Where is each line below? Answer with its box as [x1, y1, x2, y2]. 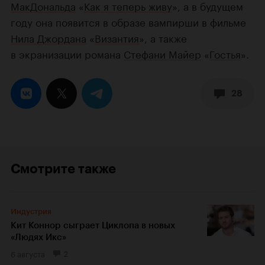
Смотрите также [11, 161, 116, 177]
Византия [95, 30, 139, 46]
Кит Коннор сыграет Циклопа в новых [11, 220, 175, 231]
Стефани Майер [124, 46, 201, 62]
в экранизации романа [11, 46, 124, 62]
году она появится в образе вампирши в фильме [11, 14, 246, 30]
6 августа [11, 247, 45, 260]
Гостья [209, 46, 241, 62]
